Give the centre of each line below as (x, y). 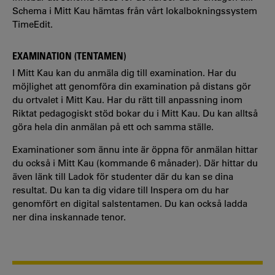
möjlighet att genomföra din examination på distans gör (132, 87)
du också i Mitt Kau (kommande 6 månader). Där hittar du (135, 163)
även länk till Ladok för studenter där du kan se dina (123, 177)
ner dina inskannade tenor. (69, 217)
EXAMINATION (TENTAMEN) (69, 56)
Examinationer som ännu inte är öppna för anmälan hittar (135, 150)
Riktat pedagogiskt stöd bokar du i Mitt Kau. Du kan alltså (135, 114)
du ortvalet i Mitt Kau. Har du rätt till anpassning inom (127, 100)
